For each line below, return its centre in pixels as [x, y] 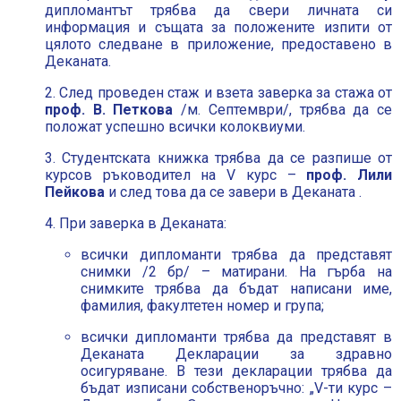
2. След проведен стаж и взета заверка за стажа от [218, 93]
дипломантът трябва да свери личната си [218, 10]
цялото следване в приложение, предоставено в [218, 44]
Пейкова [75, 192]
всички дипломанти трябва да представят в [236, 337]
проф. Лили [350, 175]
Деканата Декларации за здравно [236, 354]
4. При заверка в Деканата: [136, 223]
